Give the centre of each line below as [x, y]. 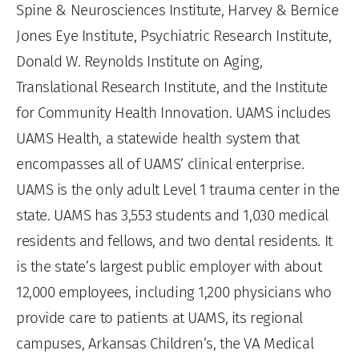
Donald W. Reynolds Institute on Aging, [139, 61]
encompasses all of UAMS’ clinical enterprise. [160, 163]
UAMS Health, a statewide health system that [158, 138]
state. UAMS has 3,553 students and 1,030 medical [172, 215]
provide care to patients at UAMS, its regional [159, 317]
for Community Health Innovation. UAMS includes [173, 112]
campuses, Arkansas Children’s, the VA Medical [165, 343]
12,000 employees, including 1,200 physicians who [174, 292]
